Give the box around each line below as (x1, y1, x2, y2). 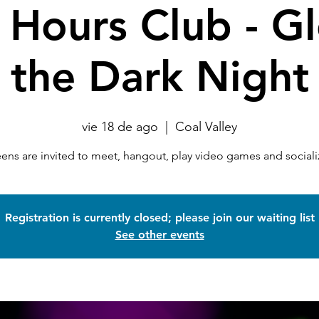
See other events (115, 228, 204, 241)
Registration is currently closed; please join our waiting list (4, 211, 315, 224)
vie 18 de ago (82, 119, 158, 135)
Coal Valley (175, 119, 237, 135)
